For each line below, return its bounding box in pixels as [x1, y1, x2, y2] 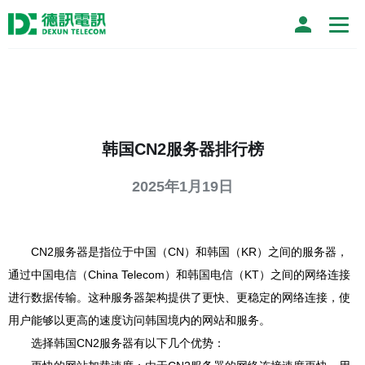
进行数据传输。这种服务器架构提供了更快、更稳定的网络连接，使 [8, 291, 350, 304]
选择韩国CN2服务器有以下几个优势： [31, 336, 225, 350]
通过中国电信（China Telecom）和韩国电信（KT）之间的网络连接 [8, 268, 350, 281]
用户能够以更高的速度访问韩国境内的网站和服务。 [8, 314, 270, 327]
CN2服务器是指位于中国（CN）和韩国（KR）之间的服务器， [31, 245, 348, 258]
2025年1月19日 [132, 178, 233, 195]
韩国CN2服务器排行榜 [101, 140, 264, 158]
